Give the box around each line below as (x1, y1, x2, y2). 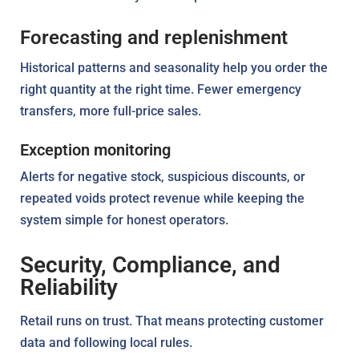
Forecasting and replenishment (20, 26, 288, 49)
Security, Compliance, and (20, 251, 280, 278)
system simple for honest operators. (20, 212, 228, 228)
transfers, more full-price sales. (20, 103, 201, 119)
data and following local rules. (20, 334, 192, 350)
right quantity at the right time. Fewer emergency (20, 81, 301, 97)
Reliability (20, 273, 118, 301)
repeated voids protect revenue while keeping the (20, 190, 305, 206)
